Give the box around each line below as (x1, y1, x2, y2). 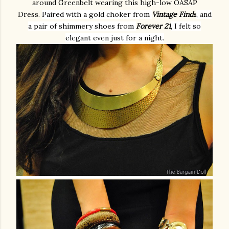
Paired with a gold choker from (41, 9, 152, 19)
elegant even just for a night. (65, 33, 164, 42)
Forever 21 (136, 21, 171, 31)
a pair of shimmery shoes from (28, 21, 136, 31)
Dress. (17, 9, 42, 19)
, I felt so (171, 21, 201, 31)
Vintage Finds (151, 9, 196, 19)
